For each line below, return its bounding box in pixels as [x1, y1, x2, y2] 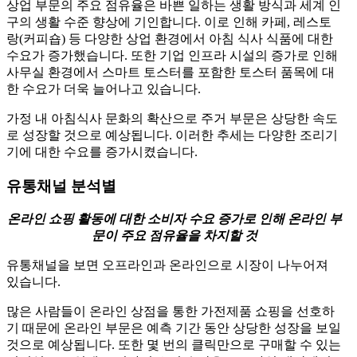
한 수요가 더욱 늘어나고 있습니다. [6, 81, 201, 96]
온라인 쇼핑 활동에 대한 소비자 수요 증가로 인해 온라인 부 [7, 212, 342, 226]
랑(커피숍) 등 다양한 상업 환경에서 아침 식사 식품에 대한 [6, 31, 333, 45]
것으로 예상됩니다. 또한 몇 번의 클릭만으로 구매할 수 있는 [6, 338, 341, 352]
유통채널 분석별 [6, 177, 116, 194]
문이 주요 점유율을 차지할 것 [92, 229, 257, 243]
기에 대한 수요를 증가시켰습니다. [6, 144, 198, 159]
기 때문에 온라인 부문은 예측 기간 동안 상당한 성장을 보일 [6, 321, 341, 335]
